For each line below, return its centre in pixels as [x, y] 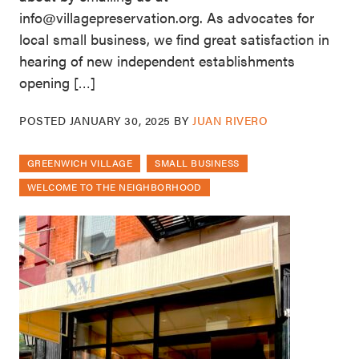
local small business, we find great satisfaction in [174, 38]
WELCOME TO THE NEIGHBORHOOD [115, 186]
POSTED [44, 120]
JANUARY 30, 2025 [120, 120]
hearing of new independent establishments [157, 60]
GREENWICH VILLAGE [80, 162]
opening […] [57, 82]
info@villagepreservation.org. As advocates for [167, 17]
